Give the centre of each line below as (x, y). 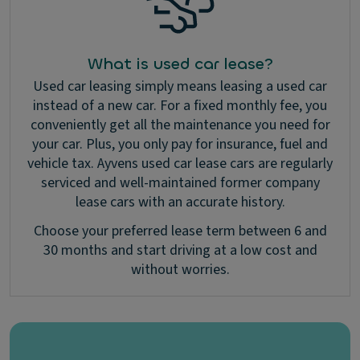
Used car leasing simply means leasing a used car (180, 86)
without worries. (180, 270)
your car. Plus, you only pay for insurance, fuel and (180, 144)
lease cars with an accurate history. (180, 202)
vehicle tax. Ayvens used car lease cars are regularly (180, 164)
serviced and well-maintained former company (180, 183)
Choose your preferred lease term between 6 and (180, 231)
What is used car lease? (180, 64)
